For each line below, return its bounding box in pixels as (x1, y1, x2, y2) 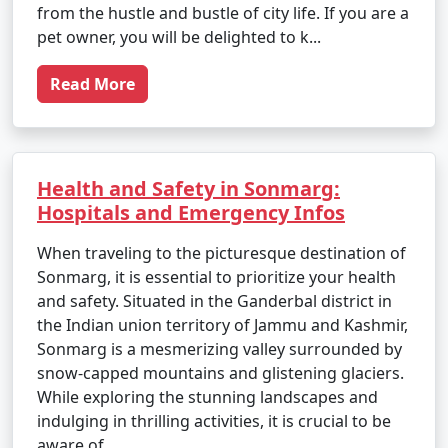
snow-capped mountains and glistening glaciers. (37, 362, 404, 384)
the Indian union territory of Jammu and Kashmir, (37, 314, 408, 336)
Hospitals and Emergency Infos (37, 199, 345, 226)
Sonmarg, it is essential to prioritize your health (37, 266, 396, 288)
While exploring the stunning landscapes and (37, 386, 378, 408)
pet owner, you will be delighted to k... (37, 26, 321, 48)
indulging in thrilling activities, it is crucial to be (37, 410, 391, 432)
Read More (50, 73, 135, 95)
